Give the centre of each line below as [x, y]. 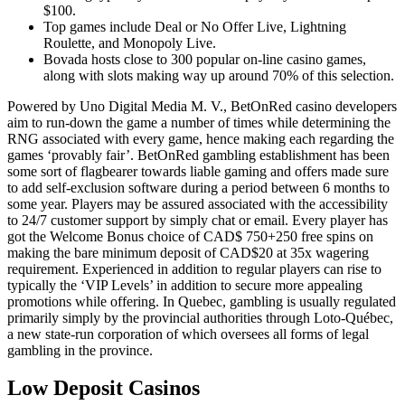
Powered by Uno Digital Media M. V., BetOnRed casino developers [202, 106]
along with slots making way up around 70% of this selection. [219, 75]
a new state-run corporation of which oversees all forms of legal [188, 334]
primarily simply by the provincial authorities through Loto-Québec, [200, 317]
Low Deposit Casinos [104, 388]
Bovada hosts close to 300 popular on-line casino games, [205, 59]
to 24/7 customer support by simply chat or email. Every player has [198, 220]
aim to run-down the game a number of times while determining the [199, 122]
